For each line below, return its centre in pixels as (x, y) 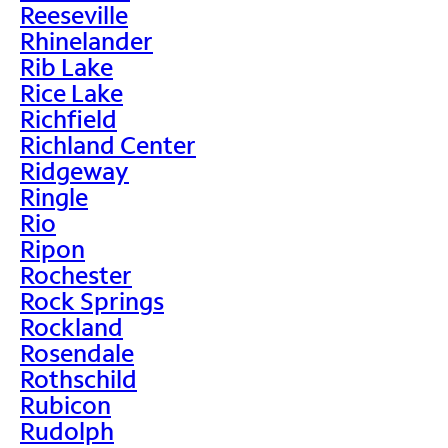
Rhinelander (86, 40)
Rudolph (67, 430)
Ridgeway (74, 170)
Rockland (71, 326)
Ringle (54, 196)
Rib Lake (66, 66)
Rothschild (78, 378)
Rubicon (65, 404)
